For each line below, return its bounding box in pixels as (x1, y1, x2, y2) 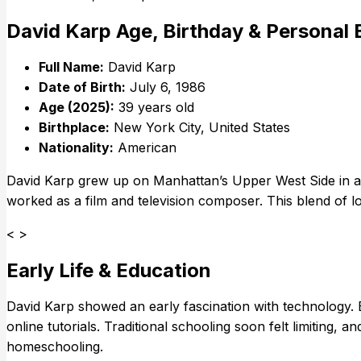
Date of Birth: (39, 79, 126, 96)
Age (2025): (39, 99, 114, 116)
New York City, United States (110, 119, 290, 136)
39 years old (114, 99, 194, 116)
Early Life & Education (6, 259, 211, 283)
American (114, 139, 176, 156)
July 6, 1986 (126, 79, 205, 96)
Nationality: (39, 139, 114, 156)
